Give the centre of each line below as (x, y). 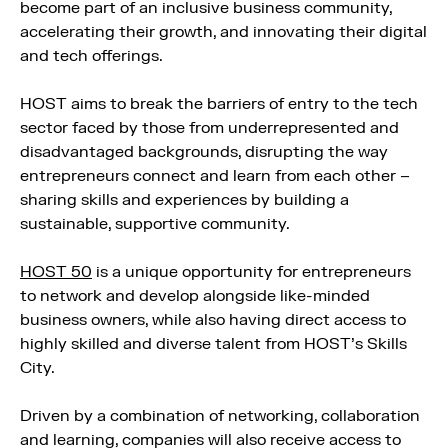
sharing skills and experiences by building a (184, 200)
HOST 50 (56, 272)
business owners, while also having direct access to (213, 320)
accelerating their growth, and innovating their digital (223, 32)
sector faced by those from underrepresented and (209, 128)
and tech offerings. (91, 56)
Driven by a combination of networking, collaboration (220, 416)
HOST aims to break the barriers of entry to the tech (219, 104)
